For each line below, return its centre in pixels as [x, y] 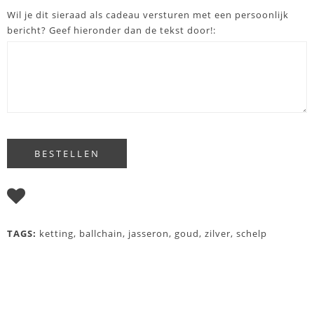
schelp [252, 233]
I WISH [46, 199]
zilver [218, 233]
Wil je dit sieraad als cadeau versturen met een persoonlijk [148, 15]
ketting [56, 233]
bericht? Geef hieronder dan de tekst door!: [111, 30]
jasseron [149, 233]
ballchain [101, 233]
